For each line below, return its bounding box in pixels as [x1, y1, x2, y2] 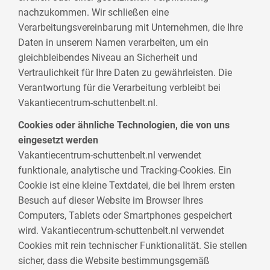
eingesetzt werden [18, 134, 99, 146]
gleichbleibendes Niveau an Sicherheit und [18, 51, 198, 63]
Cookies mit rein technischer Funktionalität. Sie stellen [18, 240, 248, 252]
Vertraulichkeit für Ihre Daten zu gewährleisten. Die [18, 66, 233, 78]
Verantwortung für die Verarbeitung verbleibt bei [18, 81, 221, 93]
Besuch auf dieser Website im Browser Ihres [18, 195, 204, 207]
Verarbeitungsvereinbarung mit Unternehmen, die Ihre [18, 21, 243, 33]
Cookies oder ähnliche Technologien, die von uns [18, 119, 230, 131]
